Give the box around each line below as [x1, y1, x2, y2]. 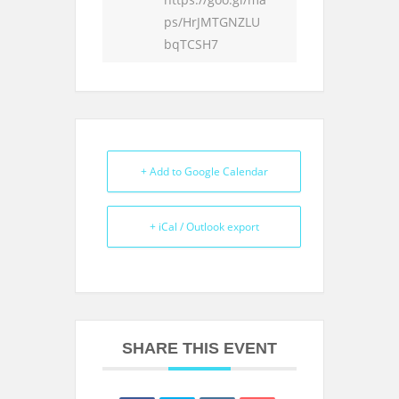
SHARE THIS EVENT [122, 339, 277, 357]
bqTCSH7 [164, 36, 218, 53]
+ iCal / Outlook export [149, 219, 259, 234]
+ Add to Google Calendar [140, 164, 268, 179]
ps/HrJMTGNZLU [164, 13, 260, 30]
